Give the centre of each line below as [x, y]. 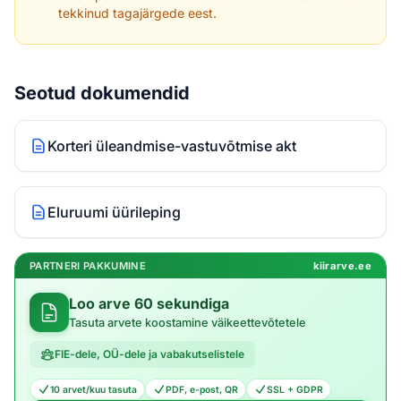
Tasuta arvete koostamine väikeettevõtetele [188, 322]
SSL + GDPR [295, 389]
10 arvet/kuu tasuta [94, 389]
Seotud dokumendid [102, 94]
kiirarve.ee [342, 266]
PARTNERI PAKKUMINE [88, 266]
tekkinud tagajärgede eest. [137, 13]
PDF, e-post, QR [202, 389]
